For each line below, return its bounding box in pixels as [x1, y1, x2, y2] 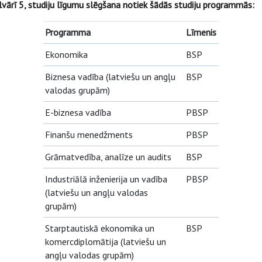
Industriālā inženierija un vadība [45, 173, 168, 185]
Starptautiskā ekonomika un [45, 222, 155, 234]
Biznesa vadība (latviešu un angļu [45, 71, 176, 82]
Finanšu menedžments [45, 129, 133, 140]
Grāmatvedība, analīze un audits [45, 151, 172, 163]
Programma [45, 26, 91, 38]
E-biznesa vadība [45, 106, 112, 118]
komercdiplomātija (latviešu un [45, 236, 167, 247]
